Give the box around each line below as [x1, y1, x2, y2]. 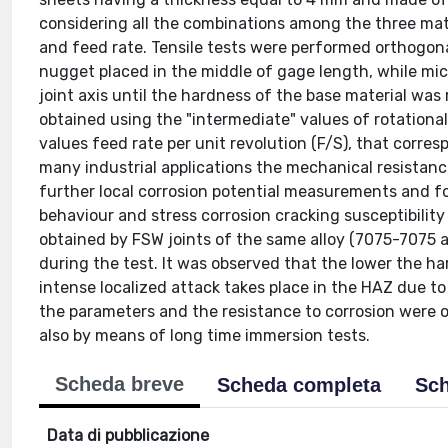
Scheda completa [217, 374, 382, 396]
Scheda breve [55, 373, 185, 395]
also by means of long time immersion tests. [39, 326, 371, 345]
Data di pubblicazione [47, 426, 210, 445]
